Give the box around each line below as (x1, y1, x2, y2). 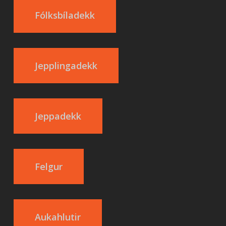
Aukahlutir (34, 211, 81, 223)
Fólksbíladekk (34, 9, 95, 21)
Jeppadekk (34, 110, 81, 122)
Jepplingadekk (34, 60, 97, 72)
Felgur (34, 160, 63, 173)
